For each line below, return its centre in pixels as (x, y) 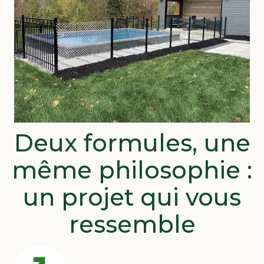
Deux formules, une (132, 143)
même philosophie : (132, 170)
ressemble (132, 224)
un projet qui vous (132, 197)
